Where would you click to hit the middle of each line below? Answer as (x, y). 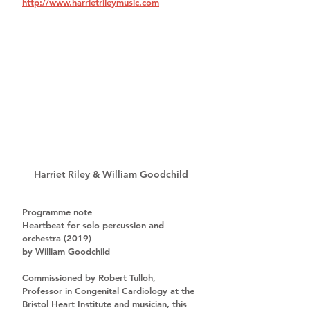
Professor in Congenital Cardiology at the (110, 290)
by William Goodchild (66, 251)
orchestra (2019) (57, 238)
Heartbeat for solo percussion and (94, 225)
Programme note (57, 211)
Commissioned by (60, 277)
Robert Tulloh (126, 277)
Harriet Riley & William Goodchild (111, 174)
